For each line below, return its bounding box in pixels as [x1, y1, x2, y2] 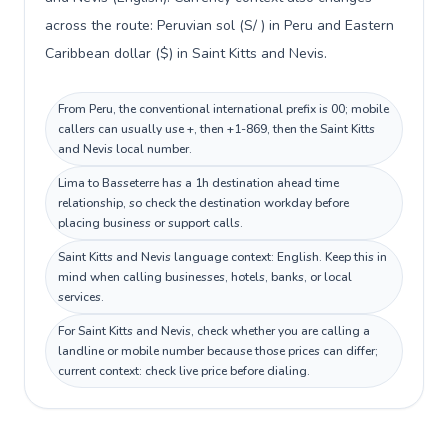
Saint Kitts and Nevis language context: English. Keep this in [58, 249, 387, 265]
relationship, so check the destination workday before [58, 195, 349, 211]
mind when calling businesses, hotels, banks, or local [58, 269, 352, 285]
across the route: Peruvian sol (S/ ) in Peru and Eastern [45, 16, 394, 35]
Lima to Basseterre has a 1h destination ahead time [58, 175, 339, 191]
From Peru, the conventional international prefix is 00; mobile [58, 101, 389, 117]
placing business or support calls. [58, 215, 243, 231]
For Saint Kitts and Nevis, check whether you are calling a [58, 323, 370, 339]
